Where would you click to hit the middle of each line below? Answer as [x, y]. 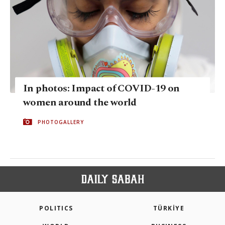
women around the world [80, 102]
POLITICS [56, 208]
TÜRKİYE [169, 208]
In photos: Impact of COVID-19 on [101, 88]
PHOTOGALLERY [61, 122]
